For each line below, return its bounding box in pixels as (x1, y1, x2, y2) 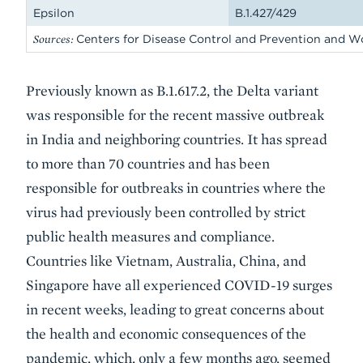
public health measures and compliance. (26, 228, 275, 245)
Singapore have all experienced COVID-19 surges (26, 276, 332, 293)
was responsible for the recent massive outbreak (26, 106, 324, 123)
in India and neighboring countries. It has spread (26, 130, 327, 147)
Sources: (33, 32, 73, 45)
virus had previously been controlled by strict (26, 203, 305, 220)
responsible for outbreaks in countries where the (26, 179, 326, 196)
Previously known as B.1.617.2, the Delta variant (26, 82, 318, 99)
